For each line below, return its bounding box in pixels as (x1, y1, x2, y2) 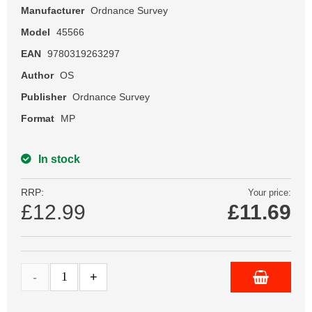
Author (21, 69, 54, 81)
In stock (38, 153, 80, 165)
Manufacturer (21, 4, 84, 16)
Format (21, 112, 54, 124)
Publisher (21, 91, 66, 102)
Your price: (248, 187, 291, 198)
